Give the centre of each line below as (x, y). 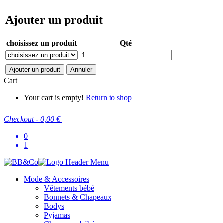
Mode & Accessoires (56, 179)
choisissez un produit (42, 43)
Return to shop (109, 97)
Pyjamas (57, 215)
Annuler (81, 69)
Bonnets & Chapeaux (78, 197)
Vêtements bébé (69, 188)
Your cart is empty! (55, 97)
